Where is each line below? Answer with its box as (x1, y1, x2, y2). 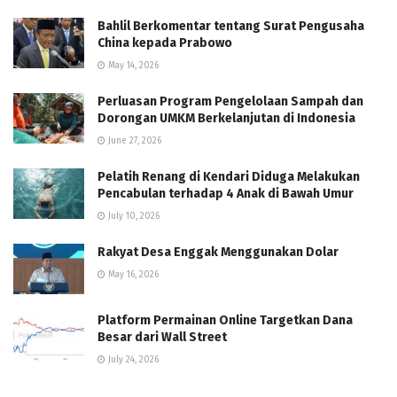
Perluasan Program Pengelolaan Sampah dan (97, 94, 363, 109)
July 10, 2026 (105, 211, 160, 222)
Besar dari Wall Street (97, 330, 227, 346)
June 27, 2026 (105, 136, 161, 146)
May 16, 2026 (105, 269, 159, 280)
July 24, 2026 (105, 354, 159, 366)
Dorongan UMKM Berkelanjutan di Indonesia (97, 111, 355, 126)
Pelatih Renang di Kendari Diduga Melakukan (97, 169, 360, 184)
